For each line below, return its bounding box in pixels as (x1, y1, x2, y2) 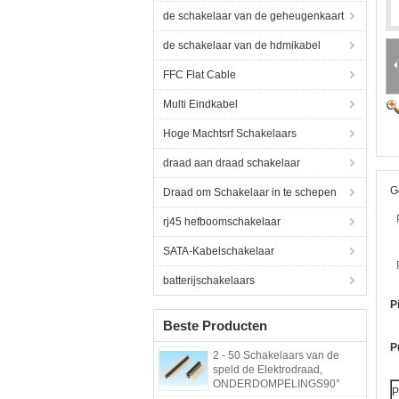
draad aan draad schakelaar (163, 157, 300, 169)
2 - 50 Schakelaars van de (213, 349, 339, 362)
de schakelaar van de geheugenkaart (163, 10, 344, 22)
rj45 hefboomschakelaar (163, 216, 281, 228)
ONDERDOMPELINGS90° (213, 378, 340, 390)
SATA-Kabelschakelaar (163, 245, 274, 257)
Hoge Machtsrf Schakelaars (163, 127, 297, 140)
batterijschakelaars (163, 274, 255, 287)
